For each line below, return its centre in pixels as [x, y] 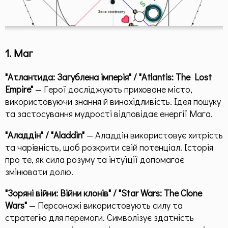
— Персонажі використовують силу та [105, 205]
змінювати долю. [39, 171]
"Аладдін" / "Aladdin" [45, 135]
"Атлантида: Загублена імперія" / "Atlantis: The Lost [108, 77]
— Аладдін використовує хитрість [154, 135]
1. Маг [19, 53]
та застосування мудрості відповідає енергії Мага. [109, 113]
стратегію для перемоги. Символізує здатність [99, 217]
